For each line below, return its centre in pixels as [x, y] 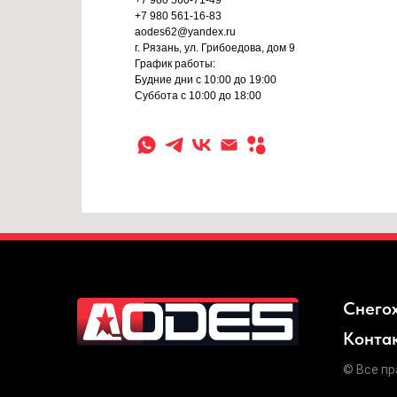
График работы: [175, 63]
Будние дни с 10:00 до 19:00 [206, 79]
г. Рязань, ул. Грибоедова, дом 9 [215, 47]
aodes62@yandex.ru [185, 31]
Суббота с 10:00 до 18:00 [198, 95]
